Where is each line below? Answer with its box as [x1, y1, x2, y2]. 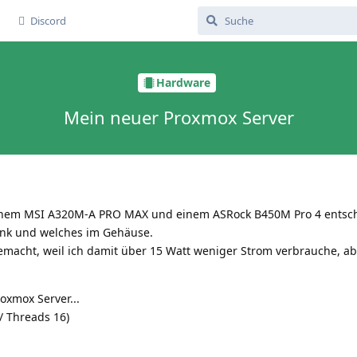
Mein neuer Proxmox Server [63, 104, 294, 129]
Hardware [155, 75, 210, 91]
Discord [30, 14, 66, 28]
